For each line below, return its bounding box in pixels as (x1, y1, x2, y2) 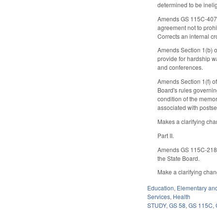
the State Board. (157, 154, 200, 162)
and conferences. (157, 63, 203, 72)
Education (147, 184, 174, 192)
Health (173, 192, 191, 201)
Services (147, 192, 170, 201)
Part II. (157, 131, 174, 139)
